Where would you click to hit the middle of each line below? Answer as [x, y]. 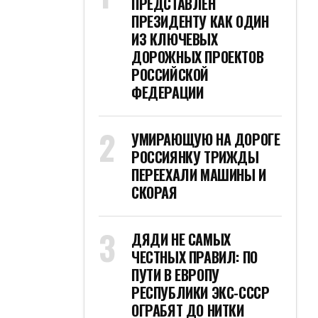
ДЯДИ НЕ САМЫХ [181, 239]
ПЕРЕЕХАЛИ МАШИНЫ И [199, 175]
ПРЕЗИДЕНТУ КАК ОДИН [200, 21]
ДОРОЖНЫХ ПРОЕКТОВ [198, 57]
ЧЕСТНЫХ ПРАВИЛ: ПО [194, 257]
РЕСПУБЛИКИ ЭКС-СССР [201, 292]
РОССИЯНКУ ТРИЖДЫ [195, 157]
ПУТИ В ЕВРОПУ [175, 275]
